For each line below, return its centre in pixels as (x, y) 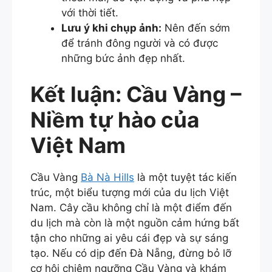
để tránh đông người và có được (140, 43)
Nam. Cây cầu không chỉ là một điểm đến (131, 208)
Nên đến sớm (196, 28)
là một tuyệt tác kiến (185, 178)
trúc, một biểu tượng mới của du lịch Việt (130, 193)
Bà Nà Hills (107, 178)
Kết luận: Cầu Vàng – (136, 94)
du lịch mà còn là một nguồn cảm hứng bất (135, 223)
